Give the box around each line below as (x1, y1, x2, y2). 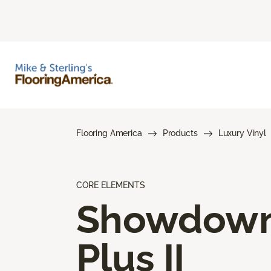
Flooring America (76, 128, 142, 138)
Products (162, 128, 198, 138)
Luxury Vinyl (218, 128, 266, 138)
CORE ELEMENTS (76, 180, 145, 190)
